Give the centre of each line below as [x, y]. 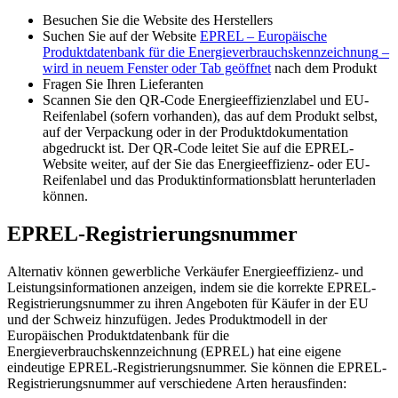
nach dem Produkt [324, 68]
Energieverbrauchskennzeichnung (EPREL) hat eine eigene [174, 351]
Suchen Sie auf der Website [121, 36]
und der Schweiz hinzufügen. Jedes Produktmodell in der [167, 319]
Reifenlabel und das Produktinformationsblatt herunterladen [209, 180]
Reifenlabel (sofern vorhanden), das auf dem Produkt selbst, [210, 116]
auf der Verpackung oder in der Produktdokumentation [195, 132]
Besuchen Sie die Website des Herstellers [158, 20]
